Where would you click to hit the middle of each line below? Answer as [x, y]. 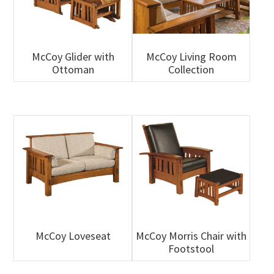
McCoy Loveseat [73, 236]
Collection [191, 69]
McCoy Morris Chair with [191, 236]
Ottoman [73, 69]
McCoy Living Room [191, 56]
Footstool [191, 249]
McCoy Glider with [73, 56]
